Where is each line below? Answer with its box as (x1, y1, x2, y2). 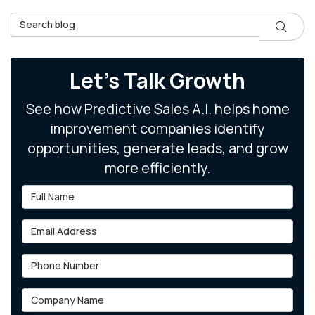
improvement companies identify (50, 118, 265, 138)
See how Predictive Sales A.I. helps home (25, 98, 290, 118)
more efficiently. (105, 157, 210, 177)
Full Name (21, 184, 74, 200)
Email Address (21, 218, 98, 234)
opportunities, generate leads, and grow (27, 138, 288, 157)
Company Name (21, 287, 108, 303)
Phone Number (21, 252, 103, 269)
